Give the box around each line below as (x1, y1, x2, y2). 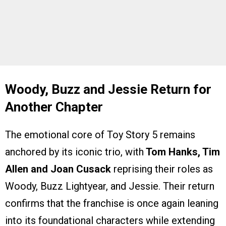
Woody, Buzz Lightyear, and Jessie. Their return (5, 180, 214, 192)
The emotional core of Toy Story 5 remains (5, 128, 195, 141)
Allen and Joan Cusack (5, 162, 111, 175)
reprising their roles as (111, 162, 213, 175)
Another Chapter (5, 99, 103, 115)
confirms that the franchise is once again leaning (5, 197, 218, 209)
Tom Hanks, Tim (144, 145, 220, 158)
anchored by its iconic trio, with (5, 145, 144, 158)
